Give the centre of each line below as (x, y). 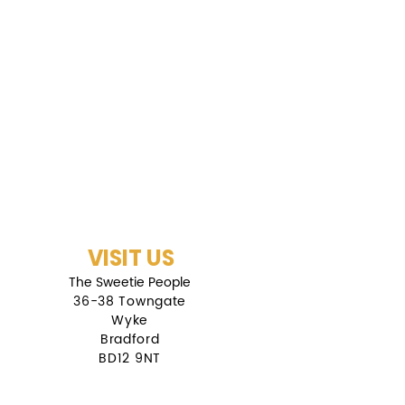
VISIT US (131, 259)
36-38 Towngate (130, 302)
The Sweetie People (130, 283)
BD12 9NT (130, 359)
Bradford (130, 340)
